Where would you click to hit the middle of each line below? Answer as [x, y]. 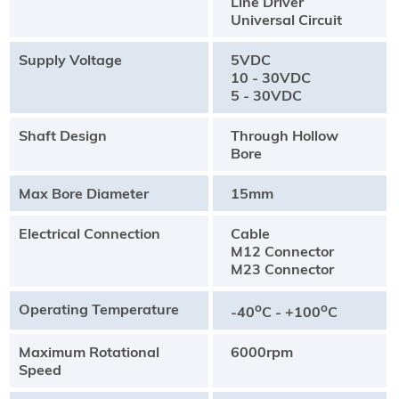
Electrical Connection [89, 233]
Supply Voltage [70, 59]
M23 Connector [282, 269]
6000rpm [261, 351]
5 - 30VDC [266, 95]
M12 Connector [282, 251]
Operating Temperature [98, 309]
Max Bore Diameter [83, 193]
